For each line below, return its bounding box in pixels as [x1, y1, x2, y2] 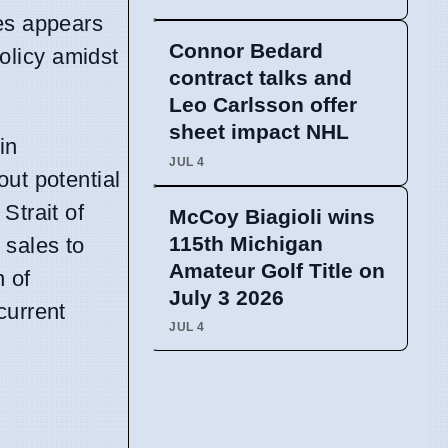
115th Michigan [169, 231, 323, 255]
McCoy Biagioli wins [169, 204, 375, 228]
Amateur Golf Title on [169, 258, 385, 282]
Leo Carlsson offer [169, 93, 357, 117]
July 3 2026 [169, 285, 284, 309]
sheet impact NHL [169, 120, 349, 144]
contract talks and [169, 66, 352, 90]
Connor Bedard [169, 39, 323, 63]
